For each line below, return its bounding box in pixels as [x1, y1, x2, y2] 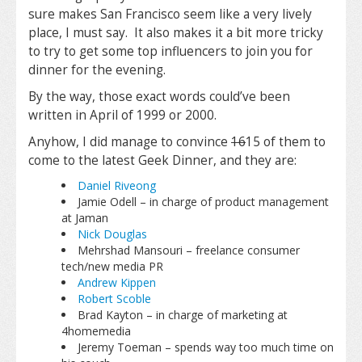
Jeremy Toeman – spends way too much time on [77, 339, 334, 355]
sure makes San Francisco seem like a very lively [28, 6, 312, 23]
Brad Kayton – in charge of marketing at [77, 307, 288, 322]
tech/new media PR [61, 259, 163, 274]
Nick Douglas [77, 226, 147, 242]
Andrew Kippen [77, 275, 156, 290]
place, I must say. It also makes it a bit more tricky [28, 24, 323, 41]
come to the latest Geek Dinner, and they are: [28, 152, 297, 169]
